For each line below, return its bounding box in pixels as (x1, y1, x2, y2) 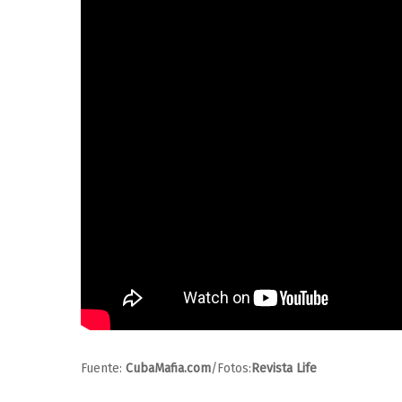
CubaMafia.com (126, 360, 211, 376)
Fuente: (81, 360, 126, 376)
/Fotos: (211, 360, 251, 376)
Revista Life (251, 360, 317, 376)
